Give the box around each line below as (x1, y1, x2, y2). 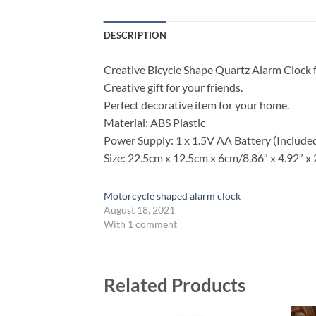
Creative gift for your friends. (104, 80, 243, 94)
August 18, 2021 (104, 203, 175, 216)
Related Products (104, 274, 245, 296)
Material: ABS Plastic (104, 115, 205, 129)
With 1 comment (104, 217, 177, 230)
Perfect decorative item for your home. (104, 97, 289, 111)
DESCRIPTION (104, 29, 166, 41)
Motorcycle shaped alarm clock (104, 189, 241, 202)
